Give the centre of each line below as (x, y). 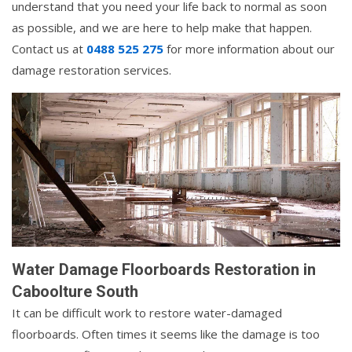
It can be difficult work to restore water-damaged (147, 312)
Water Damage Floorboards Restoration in (164, 269)
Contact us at (49, 49)
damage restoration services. (92, 70)
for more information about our (249, 49)
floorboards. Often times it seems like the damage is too (166, 334)
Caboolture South (75, 291)
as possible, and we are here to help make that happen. (162, 28)
